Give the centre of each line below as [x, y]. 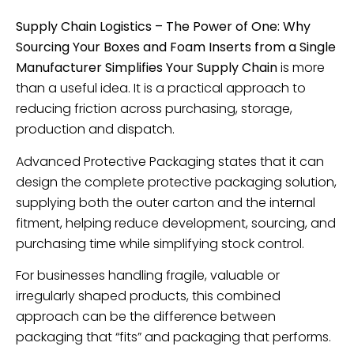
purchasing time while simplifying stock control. [160, 243]
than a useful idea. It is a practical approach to [161, 88]
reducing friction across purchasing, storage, [154, 109]
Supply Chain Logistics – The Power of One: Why [163, 27]
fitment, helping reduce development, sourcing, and [176, 223]
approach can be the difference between [146, 317]
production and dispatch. [95, 130]
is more [301, 68]
